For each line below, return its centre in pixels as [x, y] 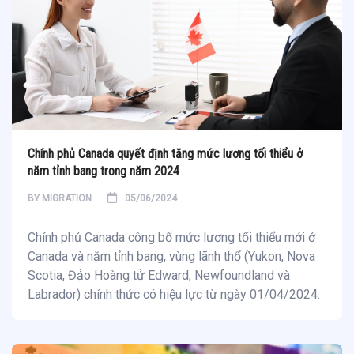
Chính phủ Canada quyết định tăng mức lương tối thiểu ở [165, 154]
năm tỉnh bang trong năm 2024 [104, 171]
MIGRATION [67, 199]
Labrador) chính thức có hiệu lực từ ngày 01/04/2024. [174, 295]
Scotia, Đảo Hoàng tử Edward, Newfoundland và [159, 276]
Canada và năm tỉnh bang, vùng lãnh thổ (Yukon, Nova [171, 257]
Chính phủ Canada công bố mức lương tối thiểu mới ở [171, 238]
